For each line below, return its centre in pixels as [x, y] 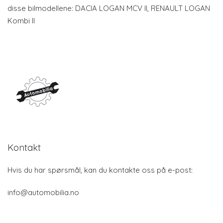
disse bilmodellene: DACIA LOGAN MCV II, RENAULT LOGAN [109, 8]
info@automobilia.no [43, 192]
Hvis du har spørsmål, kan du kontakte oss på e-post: [100, 170]
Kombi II [21, 20]
